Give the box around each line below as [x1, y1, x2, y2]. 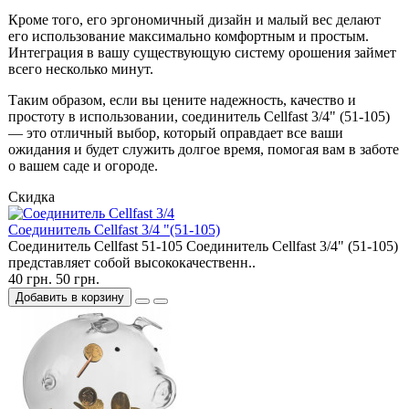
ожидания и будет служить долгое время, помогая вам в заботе [8, 142, 399, 158]
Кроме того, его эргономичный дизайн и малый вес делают [8, 12, 381, 28]
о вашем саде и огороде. [8, 158, 158, 174]
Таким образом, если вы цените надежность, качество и [8, 92, 356, 109]
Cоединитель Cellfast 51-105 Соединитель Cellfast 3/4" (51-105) [8, 238, 398, 255]
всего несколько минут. [8, 61, 153, 78]
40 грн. [8, 271, 52, 288]
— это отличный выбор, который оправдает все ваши [8, 125, 343, 142]
